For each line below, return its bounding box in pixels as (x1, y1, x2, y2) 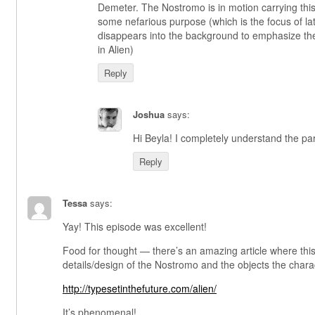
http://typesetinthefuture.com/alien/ (63, 281, 217, 295)
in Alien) (98, 41, 134, 56)
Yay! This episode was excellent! (63, 219, 207, 233)
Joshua (133, 107, 165, 121)
